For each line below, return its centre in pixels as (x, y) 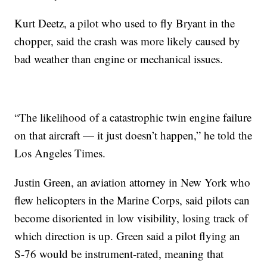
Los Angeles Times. (60, 153)
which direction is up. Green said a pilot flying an (128, 236)
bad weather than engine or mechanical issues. (119, 59)
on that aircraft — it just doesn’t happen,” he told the (133, 135)
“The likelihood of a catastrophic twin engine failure (133, 117)
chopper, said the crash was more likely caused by (128, 41)
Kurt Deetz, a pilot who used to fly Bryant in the (125, 23)
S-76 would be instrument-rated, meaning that (119, 254)
